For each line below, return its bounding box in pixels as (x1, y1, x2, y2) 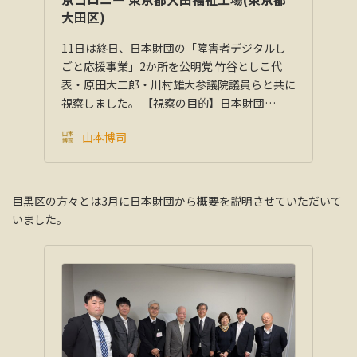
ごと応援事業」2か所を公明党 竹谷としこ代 (61, 58, 282, 75)
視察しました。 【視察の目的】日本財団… (61, 95, 276, 112)
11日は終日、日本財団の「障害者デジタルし (61, 40, 286, 57)
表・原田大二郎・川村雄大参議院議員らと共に (61, 76, 296, 93)
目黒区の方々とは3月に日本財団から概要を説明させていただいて (12, 193, 342, 210)
